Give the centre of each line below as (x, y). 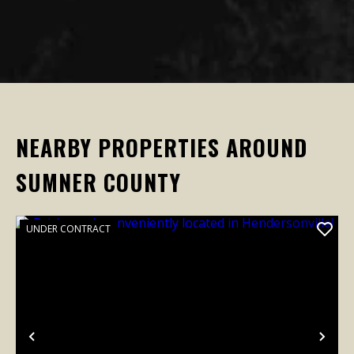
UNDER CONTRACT (68, 228)
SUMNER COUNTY (98, 182)
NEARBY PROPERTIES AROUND (162, 147)
